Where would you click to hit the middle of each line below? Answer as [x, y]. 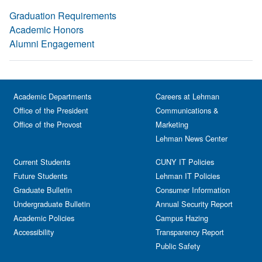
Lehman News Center [192, 139]
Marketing [172, 125]
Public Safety [178, 246]
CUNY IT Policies [185, 162]
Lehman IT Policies [188, 176]
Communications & [187, 111]
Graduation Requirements [63, 16]
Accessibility [34, 232]
